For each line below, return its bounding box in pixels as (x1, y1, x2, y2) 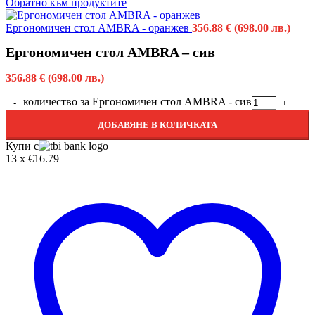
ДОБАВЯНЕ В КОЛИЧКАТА (98, 120, 217, 131)
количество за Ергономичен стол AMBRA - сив (23, 96, 252, 108)
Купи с (6, 140, 39, 153)
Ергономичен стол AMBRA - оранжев (6, 22, 192, 34)
